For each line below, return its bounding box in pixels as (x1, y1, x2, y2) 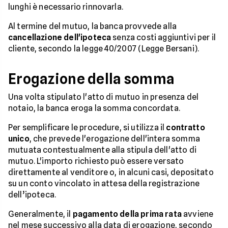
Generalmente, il (8, 209, 73, 219)
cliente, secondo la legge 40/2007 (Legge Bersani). (8, 43, 199, 53)
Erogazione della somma (8, 70, 175, 88)
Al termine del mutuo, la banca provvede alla (8, 21, 177, 31)
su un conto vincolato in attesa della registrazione (8, 178, 200, 188)
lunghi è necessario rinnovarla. (8, 2, 125, 12)
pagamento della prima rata (72, 209, 182, 219)
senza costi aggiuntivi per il (111, 32, 216, 42)
